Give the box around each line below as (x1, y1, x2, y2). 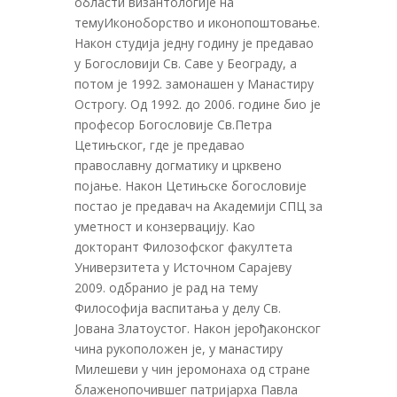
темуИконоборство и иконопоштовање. (74, 13, 320, 31)
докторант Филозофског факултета (74, 237, 292, 255)
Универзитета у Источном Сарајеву (74, 258, 292, 276)
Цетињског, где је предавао (74, 136, 245, 153)
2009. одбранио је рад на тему (74, 278, 258, 296)
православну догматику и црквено (74, 156, 282, 174)
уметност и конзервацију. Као (74, 217, 255, 235)
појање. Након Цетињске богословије (74, 176, 307, 194)
